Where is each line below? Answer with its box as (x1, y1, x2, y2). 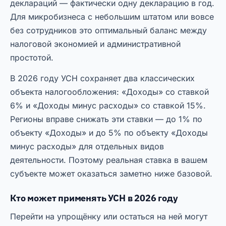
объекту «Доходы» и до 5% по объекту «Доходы (10, 128, 208, 138)
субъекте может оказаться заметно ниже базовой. (10, 168, 212, 179)
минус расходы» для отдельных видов (10, 141, 164, 152)
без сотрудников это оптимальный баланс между (10, 25, 207, 36)
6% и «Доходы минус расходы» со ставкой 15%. (10, 100, 206, 111)
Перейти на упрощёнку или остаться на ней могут (10, 211, 207, 222)
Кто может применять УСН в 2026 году (10, 192, 178, 204)
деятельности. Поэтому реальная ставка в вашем (10, 155, 207, 165)
